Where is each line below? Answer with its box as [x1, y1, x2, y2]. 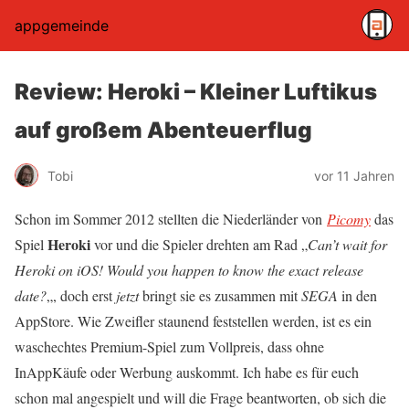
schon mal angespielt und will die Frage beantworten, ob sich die [15, 388, 386, 407]
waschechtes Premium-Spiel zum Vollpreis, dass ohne [15, 337, 324, 356]
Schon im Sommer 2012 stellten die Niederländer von [15, 209, 327, 228]
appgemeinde [15, 16, 109, 35]
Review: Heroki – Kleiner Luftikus [15, 79, 377, 105]
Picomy [327, 209, 371, 228]
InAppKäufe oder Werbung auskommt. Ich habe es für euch [15, 362, 359, 382]
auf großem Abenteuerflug [15, 117, 312, 143]
